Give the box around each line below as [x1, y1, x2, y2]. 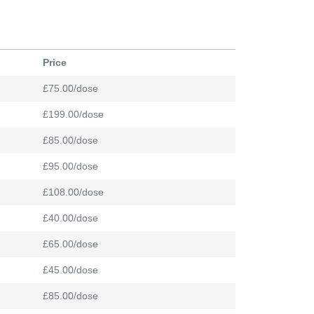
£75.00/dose [43, 83, 98, 95]
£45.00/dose [43, 264, 98, 276]
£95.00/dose [43, 161, 98, 172]
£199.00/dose [43, 109, 104, 121]
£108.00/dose [43, 186, 104, 198]
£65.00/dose [43, 238, 98, 250]
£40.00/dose [43, 212, 98, 224]
